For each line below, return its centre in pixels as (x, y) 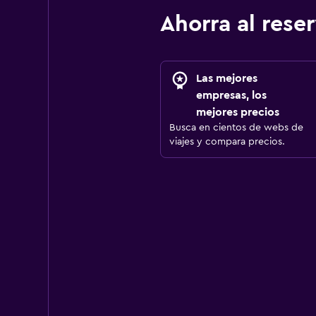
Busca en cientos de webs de (236, 128)
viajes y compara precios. (227, 142)
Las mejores (226, 78)
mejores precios (237, 112)
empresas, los (231, 95)
